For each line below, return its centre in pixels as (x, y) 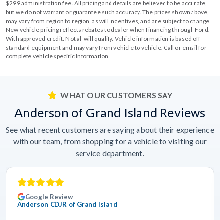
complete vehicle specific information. (58, 56)
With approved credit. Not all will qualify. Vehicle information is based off (103, 39)
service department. (110, 153)
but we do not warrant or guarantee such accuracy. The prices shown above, (108, 12)
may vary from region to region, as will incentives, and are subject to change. (109, 21)
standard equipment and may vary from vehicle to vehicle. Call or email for (106, 47)
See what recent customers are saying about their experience (110, 129)
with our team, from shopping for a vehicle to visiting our (110, 141)
